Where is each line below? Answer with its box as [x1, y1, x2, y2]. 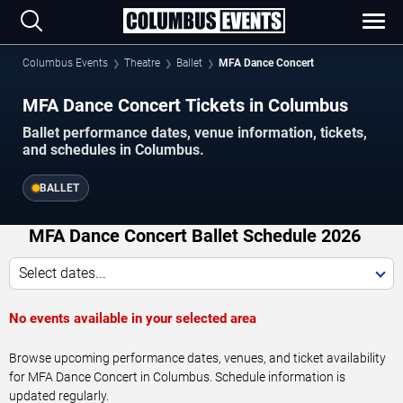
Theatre [124, 57, 160, 69]
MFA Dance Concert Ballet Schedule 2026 [29, 225, 361, 247]
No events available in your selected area [9, 310, 256, 327]
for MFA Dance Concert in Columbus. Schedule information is [9, 370, 345, 385]
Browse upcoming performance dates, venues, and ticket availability [9, 351, 386, 366]
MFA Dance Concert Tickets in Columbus [22, 94, 348, 116]
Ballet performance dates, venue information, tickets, [22, 124, 367, 142]
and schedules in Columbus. [22, 141, 204, 159]
